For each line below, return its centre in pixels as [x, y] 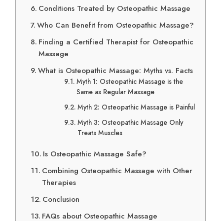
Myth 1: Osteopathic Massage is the [129, 82]
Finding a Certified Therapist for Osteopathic [116, 42]
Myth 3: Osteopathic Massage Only [130, 123]
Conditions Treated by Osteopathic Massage [115, 9]
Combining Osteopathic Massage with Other [117, 171]
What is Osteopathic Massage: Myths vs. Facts [116, 71]
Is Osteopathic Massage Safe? [95, 154]
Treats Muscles [100, 133]
